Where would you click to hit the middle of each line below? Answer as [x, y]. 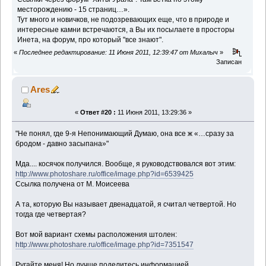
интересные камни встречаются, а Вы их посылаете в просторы [126, 30]
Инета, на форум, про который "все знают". [91, 40]
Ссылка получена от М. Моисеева [73, 184]
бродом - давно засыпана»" [62, 144]
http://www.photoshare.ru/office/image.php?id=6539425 [105, 174]
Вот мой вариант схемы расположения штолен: [96, 235]
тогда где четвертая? [51, 215]
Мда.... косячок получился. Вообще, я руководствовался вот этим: [126, 164]
